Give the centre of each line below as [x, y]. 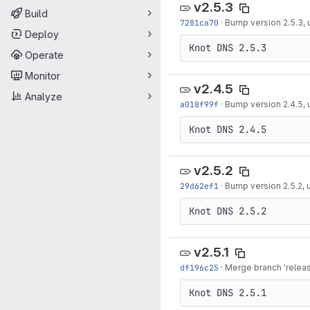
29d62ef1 [199, 186]
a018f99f [199, 104]
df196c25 [199, 267]
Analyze [44, 96]
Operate [44, 55]
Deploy [42, 34]
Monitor [43, 75]
